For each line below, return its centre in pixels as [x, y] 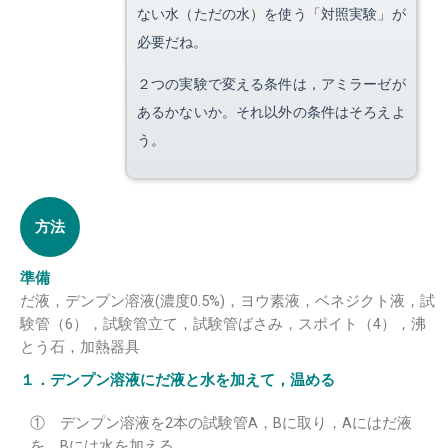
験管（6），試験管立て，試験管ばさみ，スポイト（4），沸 [223, 324]
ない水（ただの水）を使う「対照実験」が [271, 13]
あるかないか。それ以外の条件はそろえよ [271, 111]
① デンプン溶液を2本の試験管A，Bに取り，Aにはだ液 [221, 423]
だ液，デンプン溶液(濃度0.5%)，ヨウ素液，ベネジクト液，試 [227, 301]
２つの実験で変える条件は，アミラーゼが [271, 83]
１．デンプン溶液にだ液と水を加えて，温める [177, 380]
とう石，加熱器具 [80, 347]
